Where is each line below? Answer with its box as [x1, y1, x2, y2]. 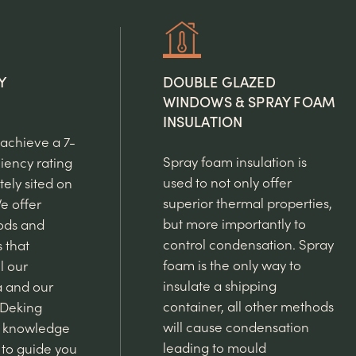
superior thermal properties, [162, 192, 332, 212]
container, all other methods [162, 296, 334, 315]
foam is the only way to [162, 254, 301, 274]
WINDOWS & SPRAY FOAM [162, 91, 336, 111]
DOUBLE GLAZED [162, 71, 276, 91]
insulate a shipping [162, 275, 277, 295]
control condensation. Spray [162, 234, 334, 253]
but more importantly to [162, 213, 306, 233]
